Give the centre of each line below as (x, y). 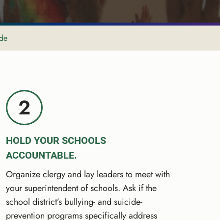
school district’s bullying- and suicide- (74, 202)
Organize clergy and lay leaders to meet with (88, 174)
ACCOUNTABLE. (42, 155)
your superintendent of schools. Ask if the (82, 188)
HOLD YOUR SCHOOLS (56, 140)
